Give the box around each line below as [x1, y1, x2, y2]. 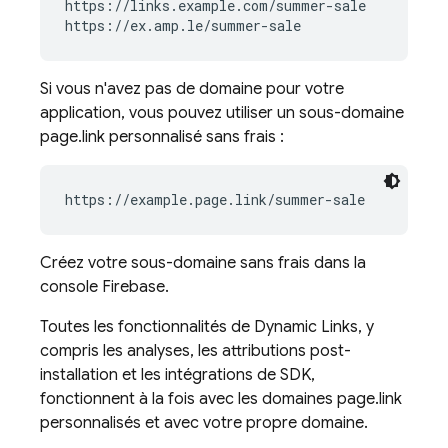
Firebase [102, 277, 165, 297]
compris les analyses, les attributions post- [40, 341, 351, 361]
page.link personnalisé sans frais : [40, 127, 284, 147]
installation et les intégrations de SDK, [40, 365, 315, 385]
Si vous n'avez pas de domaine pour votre [40, 79, 344, 99]
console [40, 277, 102, 297]
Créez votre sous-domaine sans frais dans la [40, 253, 366, 273]
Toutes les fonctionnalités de [40, 317, 254, 337]
